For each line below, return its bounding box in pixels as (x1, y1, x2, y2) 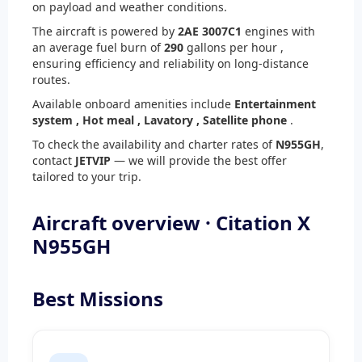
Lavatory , (144, 112, 203, 128)
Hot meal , (82, 112, 144, 128)
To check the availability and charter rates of (32, 137, 276, 153)
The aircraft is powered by (32, 23, 178, 40)
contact (32, 153, 75, 169)
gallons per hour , (183, 40, 284, 56)
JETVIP (75, 153, 111, 169)
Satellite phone (203, 112, 290, 128)
